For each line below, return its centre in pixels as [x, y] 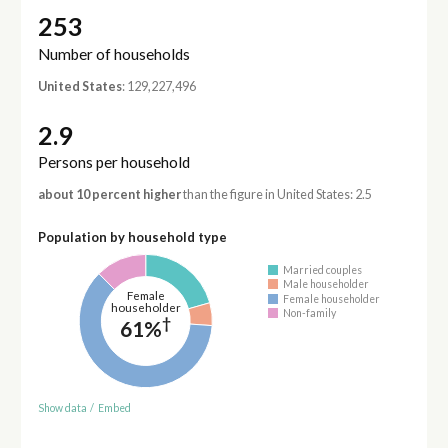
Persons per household [113, 162]
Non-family [310, 312]
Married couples [323, 269]
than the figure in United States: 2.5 [276, 195]
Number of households [113, 53]
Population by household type [132, 237]
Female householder [332, 298]
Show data [62, 407]
